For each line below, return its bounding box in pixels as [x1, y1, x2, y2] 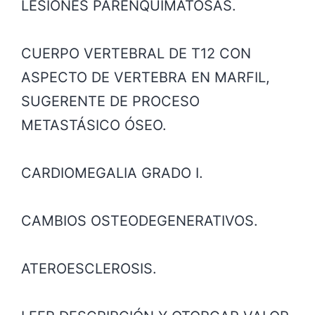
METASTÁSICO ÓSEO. [21, 116, 167, 134]
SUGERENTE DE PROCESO [21, 92, 200, 110]
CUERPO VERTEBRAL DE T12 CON [21, 44, 251, 62]
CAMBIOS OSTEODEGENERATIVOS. [21, 212, 258, 229]
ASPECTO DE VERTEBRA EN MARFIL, [21, 68, 270, 86]
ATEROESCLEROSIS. [21, 259, 157, 277]
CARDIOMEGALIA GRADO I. [21, 164, 203, 181]
